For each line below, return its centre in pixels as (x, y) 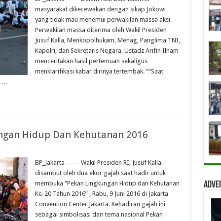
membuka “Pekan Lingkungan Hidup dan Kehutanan (107, 183)
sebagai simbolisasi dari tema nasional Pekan (99, 214)
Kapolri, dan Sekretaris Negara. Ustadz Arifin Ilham (107, 51)
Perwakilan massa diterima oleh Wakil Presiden (101, 30)
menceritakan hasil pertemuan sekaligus (91, 61)
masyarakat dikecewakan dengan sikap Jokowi (100, 9)
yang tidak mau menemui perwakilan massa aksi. (103, 19)
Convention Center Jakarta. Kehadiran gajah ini (100, 204)
